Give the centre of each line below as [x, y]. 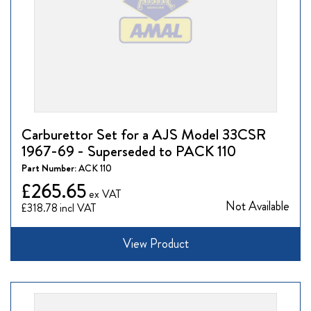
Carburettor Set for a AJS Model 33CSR [144, 135]
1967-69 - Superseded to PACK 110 [129, 151]
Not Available [258, 207]
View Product [155, 244]
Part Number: [50, 168]
